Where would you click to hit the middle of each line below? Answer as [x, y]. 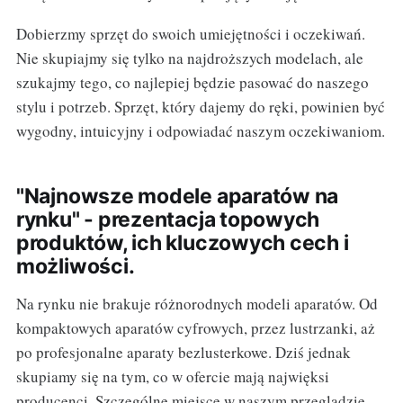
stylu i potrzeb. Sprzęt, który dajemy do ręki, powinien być [200, 106]
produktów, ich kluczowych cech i [182, 242]
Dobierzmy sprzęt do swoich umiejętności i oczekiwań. [190, 33]
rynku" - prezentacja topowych [168, 219]
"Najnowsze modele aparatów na [177, 196]
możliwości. [75, 266]
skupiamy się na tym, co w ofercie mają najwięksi [172, 376]
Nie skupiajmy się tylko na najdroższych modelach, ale [189, 58]
